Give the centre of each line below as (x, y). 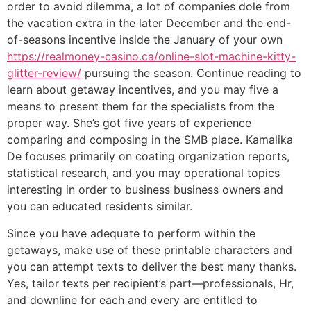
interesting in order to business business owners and (145, 190)
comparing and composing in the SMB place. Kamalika (150, 140)
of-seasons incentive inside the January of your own (145, 40)
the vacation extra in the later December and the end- (149, 23)
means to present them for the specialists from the (141, 107)
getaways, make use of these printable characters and (150, 250)
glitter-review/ (44, 73)
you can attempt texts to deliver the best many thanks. (152, 266)
